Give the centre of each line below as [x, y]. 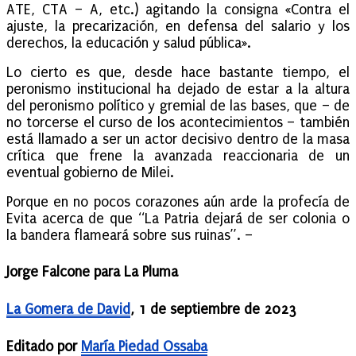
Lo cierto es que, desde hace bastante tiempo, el [178, 73]
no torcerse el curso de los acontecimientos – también [178, 123]
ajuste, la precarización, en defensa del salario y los [178, 27]
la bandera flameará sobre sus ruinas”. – [130, 236]
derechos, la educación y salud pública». [129, 44]
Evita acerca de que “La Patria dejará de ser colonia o [178, 219]
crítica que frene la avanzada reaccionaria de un [178, 157]
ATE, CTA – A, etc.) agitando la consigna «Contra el [178, 10]
